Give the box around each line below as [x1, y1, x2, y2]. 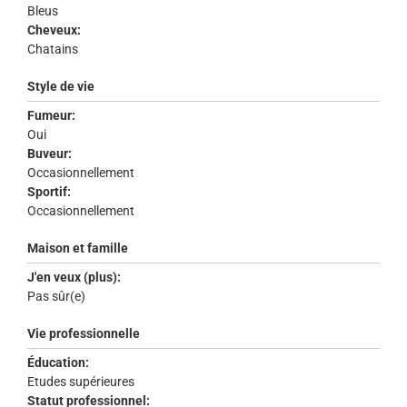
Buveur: [27, 146, 72, 162]
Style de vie [27, 79, 94, 94]
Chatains [27, 42, 81, 57]
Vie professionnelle [27, 326, 140, 342]
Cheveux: [27, 23, 81, 38]
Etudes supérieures [27, 374, 137, 390]
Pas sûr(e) [27, 289, 88, 304]
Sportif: [27, 184, 71, 200]
